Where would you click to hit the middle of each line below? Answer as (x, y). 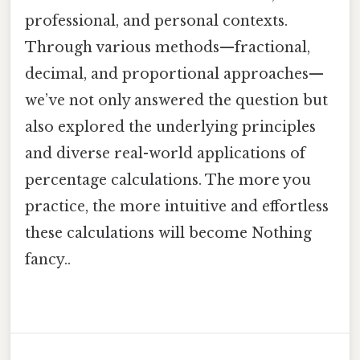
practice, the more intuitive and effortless (177, 206)
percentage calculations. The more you (168, 180)
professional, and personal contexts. (156, 20)
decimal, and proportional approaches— (174, 74)
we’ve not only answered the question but (176, 100)
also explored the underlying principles (170, 127)
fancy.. (48, 259)
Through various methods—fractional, (168, 47)
